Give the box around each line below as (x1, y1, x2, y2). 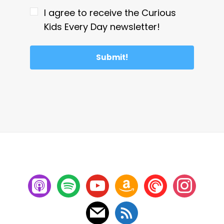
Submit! (96, 51, 128, 62)
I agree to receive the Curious (44, 6, 176, 19)
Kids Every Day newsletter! (44, 20, 160, 33)
